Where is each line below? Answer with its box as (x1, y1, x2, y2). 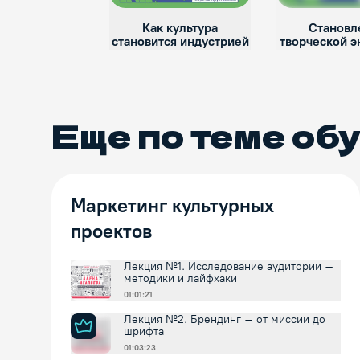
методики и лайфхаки (124, 272, 237, 286)
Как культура (142, 20, 218, 36)
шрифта (124, 325, 164, 339)
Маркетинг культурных (71, 194, 274, 218)
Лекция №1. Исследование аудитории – (124, 260, 333, 274)
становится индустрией (111, 34, 249, 50)
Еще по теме (51, 112, 292, 159)
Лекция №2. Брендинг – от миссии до (124, 313, 325, 327)
